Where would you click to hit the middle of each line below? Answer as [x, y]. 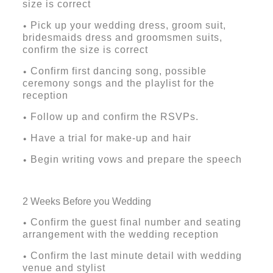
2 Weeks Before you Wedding [87, 202]
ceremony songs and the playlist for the [118, 83]
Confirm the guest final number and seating [136, 222]
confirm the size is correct [85, 50]
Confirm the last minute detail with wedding [136, 256]
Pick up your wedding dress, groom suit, [128, 26]
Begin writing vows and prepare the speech [136, 160]
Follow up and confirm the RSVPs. [114, 117]
